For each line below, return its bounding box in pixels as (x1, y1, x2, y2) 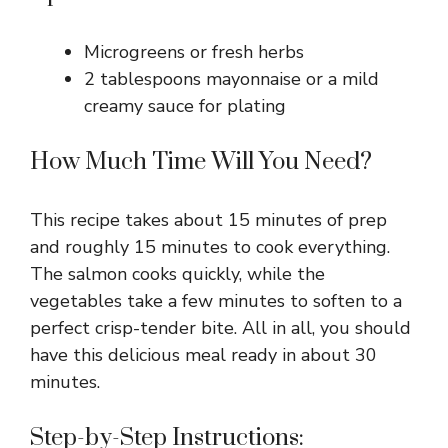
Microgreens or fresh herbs (84, 40, 304, 65)
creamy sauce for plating (84, 94, 286, 119)
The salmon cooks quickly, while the (30, 262, 325, 287)
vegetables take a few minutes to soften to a (30, 289, 402, 314)
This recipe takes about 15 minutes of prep (30, 208, 387, 233)
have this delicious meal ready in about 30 (30, 343, 377, 368)
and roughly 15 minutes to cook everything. (30, 235, 390, 260)
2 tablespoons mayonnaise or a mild (84, 67, 379, 92)
